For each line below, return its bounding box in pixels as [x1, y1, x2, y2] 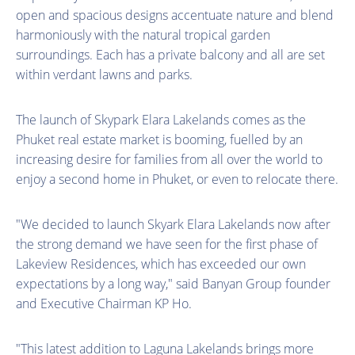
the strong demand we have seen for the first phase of [16, 235, 318, 253]
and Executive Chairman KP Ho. [16, 294, 192, 312]
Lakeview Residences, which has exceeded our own [16, 254, 306, 273]
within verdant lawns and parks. [16, 65, 193, 83]
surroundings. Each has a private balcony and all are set [16, 45, 325, 63]
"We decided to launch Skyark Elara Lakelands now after [16, 215, 330, 233]
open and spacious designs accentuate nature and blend [16, 6, 334, 24]
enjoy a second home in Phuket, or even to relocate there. [16, 170, 338, 188]
